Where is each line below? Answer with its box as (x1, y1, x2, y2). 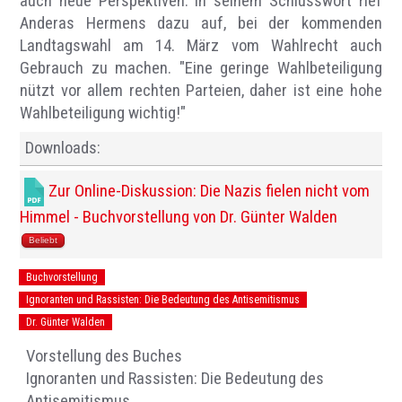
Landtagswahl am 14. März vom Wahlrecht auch (20, 35, 382, 56)
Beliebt (29, 234, 58, 245)
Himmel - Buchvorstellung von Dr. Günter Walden (20, 206, 338, 227)
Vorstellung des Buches (26, 345, 183, 366)
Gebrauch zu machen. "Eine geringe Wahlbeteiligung (20, 57, 382, 78)
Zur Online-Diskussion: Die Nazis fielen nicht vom (48, 180, 371, 201)
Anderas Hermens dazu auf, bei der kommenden (20, 13, 382, 33)
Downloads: (25, 137, 101, 158)
